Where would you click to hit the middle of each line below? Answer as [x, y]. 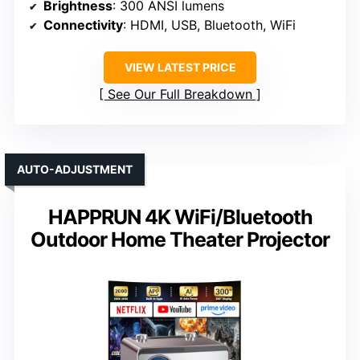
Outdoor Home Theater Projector [180, 239]
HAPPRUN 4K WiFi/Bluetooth [180, 217]
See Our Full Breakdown [180, 94]
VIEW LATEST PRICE [180, 67]
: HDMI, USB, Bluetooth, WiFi [209, 25]
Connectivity [83, 25]
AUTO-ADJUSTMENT [75, 169]
